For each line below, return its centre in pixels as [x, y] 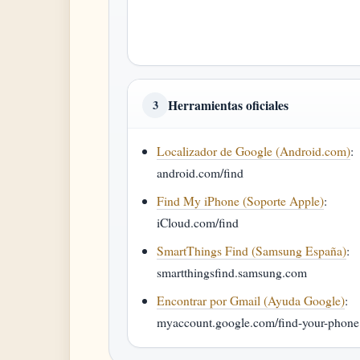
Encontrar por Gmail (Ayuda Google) [251, 300]
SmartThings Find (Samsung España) [252, 250]
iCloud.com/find [198, 222]
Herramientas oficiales [228, 105]
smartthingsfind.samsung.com [232, 272]
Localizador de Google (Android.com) [254, 151]
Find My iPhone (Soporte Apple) [241, 200]
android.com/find [200, 172]
